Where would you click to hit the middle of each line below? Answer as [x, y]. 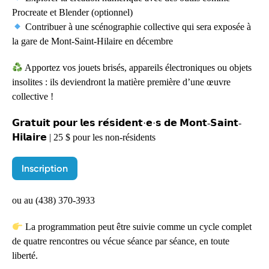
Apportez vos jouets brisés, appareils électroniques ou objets [138, 68]
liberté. [25, 255]
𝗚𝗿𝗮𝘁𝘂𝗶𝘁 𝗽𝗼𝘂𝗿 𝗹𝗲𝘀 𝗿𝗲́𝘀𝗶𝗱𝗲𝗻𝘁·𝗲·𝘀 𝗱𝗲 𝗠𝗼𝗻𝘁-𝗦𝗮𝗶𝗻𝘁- [127, 123]
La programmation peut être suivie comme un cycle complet [138, 227]
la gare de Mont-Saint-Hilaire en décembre [92, 41]
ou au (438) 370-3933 [53, 200]
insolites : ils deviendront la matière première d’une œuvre [121, 82]
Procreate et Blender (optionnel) [72, 12]
